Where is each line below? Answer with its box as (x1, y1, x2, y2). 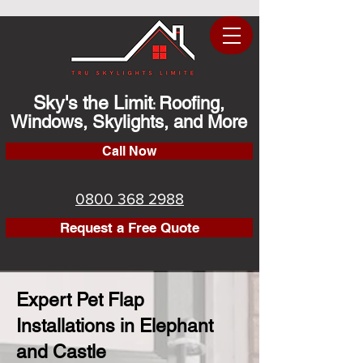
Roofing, (159, 93, 224, 113)
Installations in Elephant (16, 315, 213, 336)
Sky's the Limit (33, 92, 152, 113)
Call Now (102, 143, 156, 159)
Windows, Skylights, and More (11, 112, 247, 132)
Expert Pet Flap (16, 289, 144, 310)
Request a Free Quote (59, 219, 199, 236)
